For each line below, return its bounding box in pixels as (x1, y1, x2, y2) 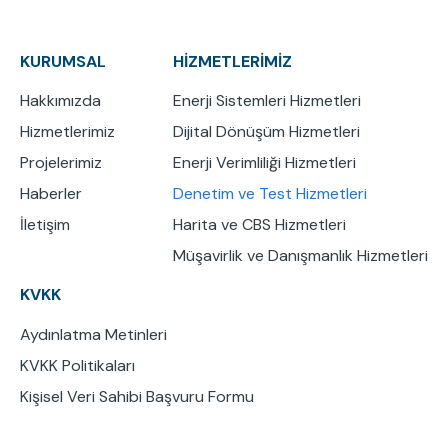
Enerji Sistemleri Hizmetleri (173, 90, 361, 112)
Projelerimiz (20, 152, 102, 174)
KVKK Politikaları (20, 354, 135, 376)
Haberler (20, 183, 82, 205)
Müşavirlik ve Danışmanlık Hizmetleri (173, 245, 428, 267)
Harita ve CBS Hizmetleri (173, 214, 346, 236)
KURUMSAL (20, 50, 106, 72)
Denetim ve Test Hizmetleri (173, 183, 367, 205)
